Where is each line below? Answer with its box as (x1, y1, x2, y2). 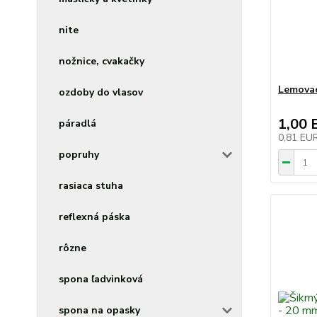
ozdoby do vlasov (59, 86, 143, 99)
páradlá (59, 117, 96, 130)
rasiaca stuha (59, 179, 123, 192)
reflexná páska (59, 210, 130, 224)
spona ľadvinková (59, 272, 143, 286)
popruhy (59, 148, 99, 161)
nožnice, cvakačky (59, 54, 144, 68)
